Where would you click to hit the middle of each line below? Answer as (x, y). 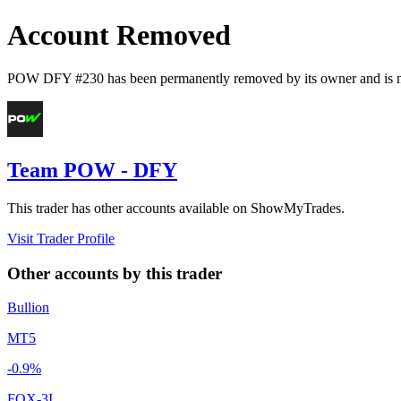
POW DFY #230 (55, 78)
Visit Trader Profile (61, 238)
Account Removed (119, 34)
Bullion (28, 308)
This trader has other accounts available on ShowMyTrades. (176, 208)
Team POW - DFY (92, 170)
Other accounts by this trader (115, 273)
